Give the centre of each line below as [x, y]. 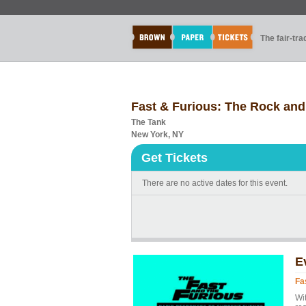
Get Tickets [175, 158]
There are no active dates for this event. [215, 183]
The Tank [149, 122]
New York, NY [157, 135]
